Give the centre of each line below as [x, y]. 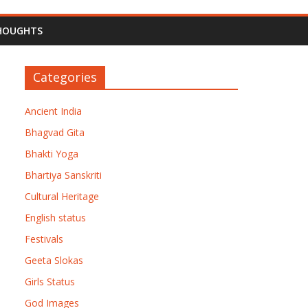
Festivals [44, 239]
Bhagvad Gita [55, 132]
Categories [65, 77]
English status [55, 218]
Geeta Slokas [54, 260]
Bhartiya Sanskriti [63, 175]
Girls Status [50, 282]
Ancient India [53, 111]
